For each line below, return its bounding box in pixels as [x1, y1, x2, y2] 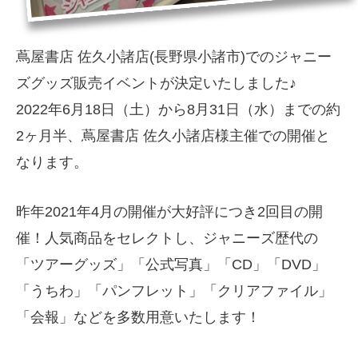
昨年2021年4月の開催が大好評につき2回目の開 [16, 203, 323, 220]
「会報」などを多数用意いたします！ [16, 308, 261, 325]
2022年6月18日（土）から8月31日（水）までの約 [16, 101, 340, 117]
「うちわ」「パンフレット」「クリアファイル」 [16, 282, 332, 299]
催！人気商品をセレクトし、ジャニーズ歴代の [16, 229, 318, 246]
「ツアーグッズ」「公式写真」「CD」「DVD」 [16, 256, 326, 272]
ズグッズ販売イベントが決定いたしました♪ [16, 74, 296, 91]
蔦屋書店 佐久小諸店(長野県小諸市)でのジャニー [16, 48, 332, 65]
